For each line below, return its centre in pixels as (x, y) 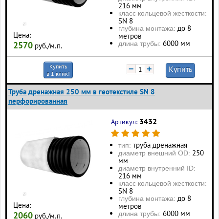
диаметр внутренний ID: (157, 168)
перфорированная (38, 101)
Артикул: (125, 121)
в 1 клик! (58, 73)
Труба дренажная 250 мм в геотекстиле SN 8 (82, 91)
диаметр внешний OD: (155, 153)
